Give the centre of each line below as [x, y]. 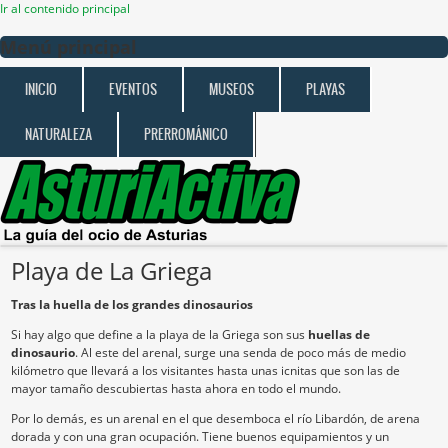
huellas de [339, 334]
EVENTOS [133, 89]
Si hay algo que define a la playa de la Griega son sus [159, 334]
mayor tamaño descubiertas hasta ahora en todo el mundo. [176, 388]
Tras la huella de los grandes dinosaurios [132, 304]
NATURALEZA [58, 134]
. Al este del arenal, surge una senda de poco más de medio [240, 352]
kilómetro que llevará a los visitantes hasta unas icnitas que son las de [205, 370]
